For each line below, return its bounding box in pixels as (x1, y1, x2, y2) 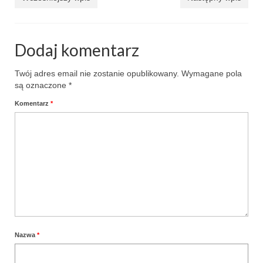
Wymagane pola (181, 68, 242, 78)
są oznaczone (15, 80, 69, 90)
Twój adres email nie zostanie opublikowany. (15, 68, 179, 78)
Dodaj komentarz (15, 39, 139, 60)
